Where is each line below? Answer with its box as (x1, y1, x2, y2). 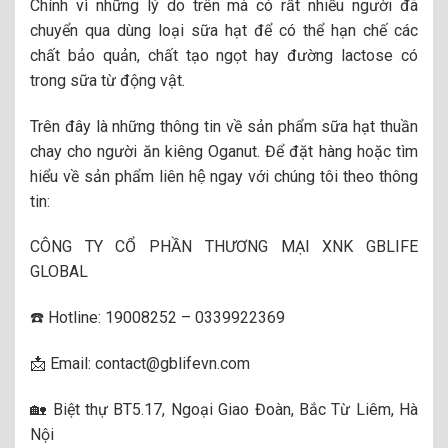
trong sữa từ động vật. (30, 70, 185, 90)
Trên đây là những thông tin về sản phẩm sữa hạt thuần (30, 116, 418, 136)
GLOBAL (30, 262, 88, 282)
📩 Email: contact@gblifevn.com (30, 353, 250, 373)
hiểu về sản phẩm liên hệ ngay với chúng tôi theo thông (30, 166, 418, 186)
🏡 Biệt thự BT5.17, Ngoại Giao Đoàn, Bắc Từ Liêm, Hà (30, 399, 418, 419)
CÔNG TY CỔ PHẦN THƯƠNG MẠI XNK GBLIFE (30, 237, 418, 257)
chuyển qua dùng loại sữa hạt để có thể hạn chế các (30, 20, 418, 40)
